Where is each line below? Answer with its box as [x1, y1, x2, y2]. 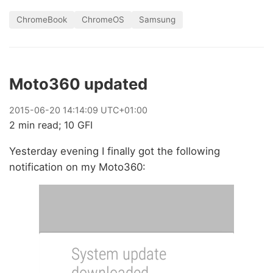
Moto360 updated [9, 74, 147, 93]
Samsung [139, 14, 175, 24]
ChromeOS [82, 14, 124, 24]
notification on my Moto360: [9, 160, 146, 173]
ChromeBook [16, 14, 67, 24]
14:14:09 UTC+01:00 [60, 104, 147, 115]
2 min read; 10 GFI [9, 118, 93, 131]
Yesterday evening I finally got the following [9, 144, 220, 157]
